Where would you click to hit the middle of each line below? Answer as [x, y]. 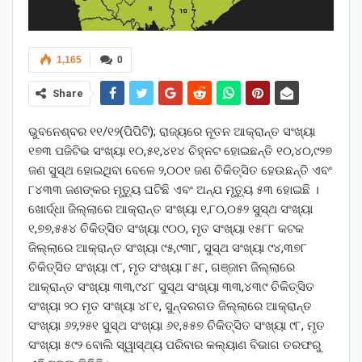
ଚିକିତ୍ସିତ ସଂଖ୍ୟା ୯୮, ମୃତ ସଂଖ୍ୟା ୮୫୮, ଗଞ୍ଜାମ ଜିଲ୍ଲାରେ [162, 267]
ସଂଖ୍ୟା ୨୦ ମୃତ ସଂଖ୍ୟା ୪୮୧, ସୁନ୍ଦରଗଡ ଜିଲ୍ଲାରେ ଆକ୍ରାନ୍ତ [170, 306]
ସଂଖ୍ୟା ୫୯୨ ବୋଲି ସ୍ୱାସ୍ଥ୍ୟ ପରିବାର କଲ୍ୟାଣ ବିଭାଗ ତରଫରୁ [175, 345]
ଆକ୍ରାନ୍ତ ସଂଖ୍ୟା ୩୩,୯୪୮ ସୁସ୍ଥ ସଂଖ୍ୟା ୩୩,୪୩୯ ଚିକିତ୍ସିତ [171, 286]
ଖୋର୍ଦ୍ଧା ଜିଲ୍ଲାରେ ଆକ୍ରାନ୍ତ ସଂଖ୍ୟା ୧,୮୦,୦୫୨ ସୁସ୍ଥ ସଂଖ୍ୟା [170, 209]
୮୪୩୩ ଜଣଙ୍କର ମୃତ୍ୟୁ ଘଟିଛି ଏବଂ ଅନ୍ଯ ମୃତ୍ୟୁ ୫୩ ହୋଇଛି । [174, 189]
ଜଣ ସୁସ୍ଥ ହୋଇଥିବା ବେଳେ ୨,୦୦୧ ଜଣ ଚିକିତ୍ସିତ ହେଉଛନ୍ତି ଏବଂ [180, 170]
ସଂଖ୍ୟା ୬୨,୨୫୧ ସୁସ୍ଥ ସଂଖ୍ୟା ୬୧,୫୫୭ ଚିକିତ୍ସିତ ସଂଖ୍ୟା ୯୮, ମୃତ [177, 325]
